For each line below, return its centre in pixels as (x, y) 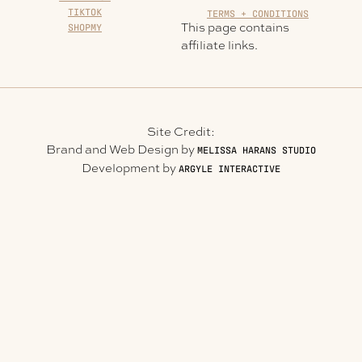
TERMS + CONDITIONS (258, 13)
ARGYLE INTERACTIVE (229, 168)
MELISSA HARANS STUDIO (257, 149)
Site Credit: (181, 131)
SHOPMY (85, 27)
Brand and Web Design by (122, 149)
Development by (130, 168)
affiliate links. (219, 45)
